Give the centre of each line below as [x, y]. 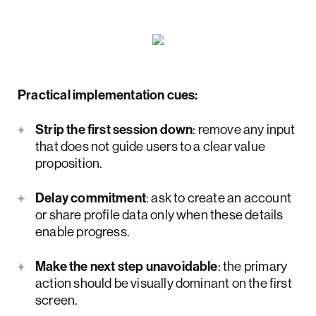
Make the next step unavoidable [127, 266]
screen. [56, 300]
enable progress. [83, 232]
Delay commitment [91, 198]
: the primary [253, 266]
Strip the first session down [114, 129]
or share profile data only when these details [159, 215]
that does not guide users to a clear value [150, 146]
